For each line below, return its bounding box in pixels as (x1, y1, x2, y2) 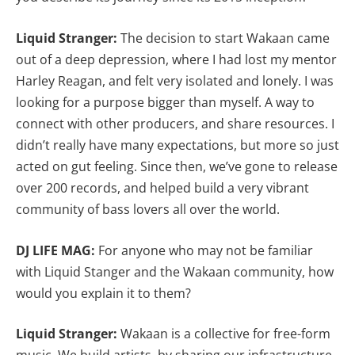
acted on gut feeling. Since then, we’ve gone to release (16, 157, 338, 175)
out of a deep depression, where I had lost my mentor (16, 50, 337, 68)
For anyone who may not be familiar (98, 241, 313, 259)
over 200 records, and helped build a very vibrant (16, 178, 309, 197)
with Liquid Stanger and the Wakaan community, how (16, 262, 334, 281)
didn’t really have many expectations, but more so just (16, 136, 339, 154)
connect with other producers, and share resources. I (16, 114, 334, 132)
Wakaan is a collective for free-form (120, 325, 330, 343)
